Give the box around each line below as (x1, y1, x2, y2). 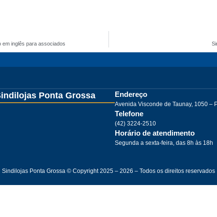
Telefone (114, 109, 143, 118)
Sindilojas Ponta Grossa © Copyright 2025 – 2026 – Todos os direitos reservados (2, 168, 215, 174)
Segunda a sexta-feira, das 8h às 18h (114, 139, 213, 146)
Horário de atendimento (114, 129, 195, 137)
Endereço (114, 90, 147, 98)
